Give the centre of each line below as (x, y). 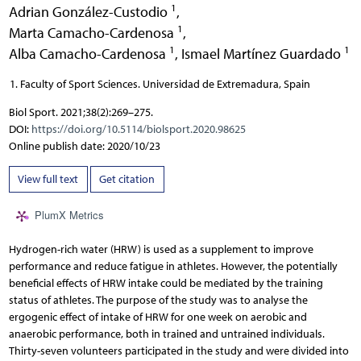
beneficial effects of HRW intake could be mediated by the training (166, 284)
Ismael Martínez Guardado (262, 53)
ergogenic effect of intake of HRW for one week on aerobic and (158, 317)
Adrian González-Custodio (89, 11)
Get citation (127, 179)
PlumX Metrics (69, 215)
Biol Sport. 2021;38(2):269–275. (81, 112)
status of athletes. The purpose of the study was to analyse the (158, 301)
